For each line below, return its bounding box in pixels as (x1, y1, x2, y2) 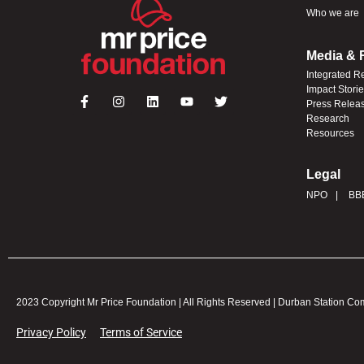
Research (305, 112, 349, 124)
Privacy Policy (16, 325, 86, 339)
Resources (305, 127, 354, 139)
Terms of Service (100, 325, 182, 339)
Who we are (305, 6, 359, 19)
